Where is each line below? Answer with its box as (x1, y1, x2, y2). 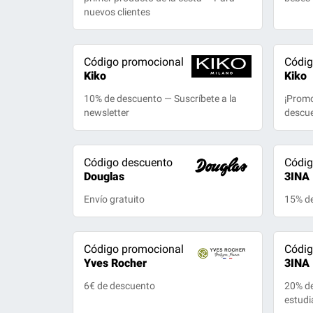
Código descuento (84, 156, 173, 169)
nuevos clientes (84, 6, 151, 17)
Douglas (84, 170, 125, 183)
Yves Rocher (84, 256, 147, 270)
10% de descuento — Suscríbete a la (84, 93, 238, 104)
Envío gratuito (84, 194, 145, 205)
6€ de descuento (84, 280, 156, 291)
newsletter (84, 107, 130, 118)
